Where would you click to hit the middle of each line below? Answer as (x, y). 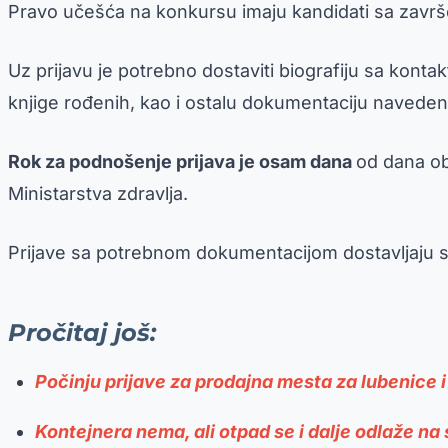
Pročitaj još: (82, 332)
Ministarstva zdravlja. (98, 193)
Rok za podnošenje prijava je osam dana (182, 161)
